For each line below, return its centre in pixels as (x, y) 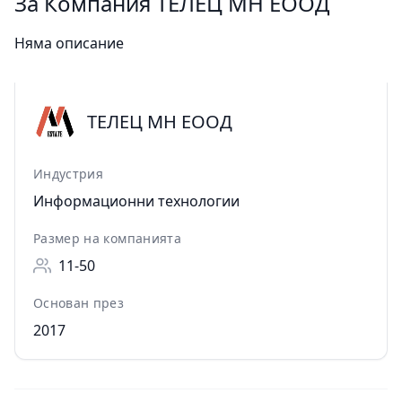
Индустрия (69, 174)
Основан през (79, 303)
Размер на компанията (107, 239)
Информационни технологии (136, 201)
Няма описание (69, 44)
